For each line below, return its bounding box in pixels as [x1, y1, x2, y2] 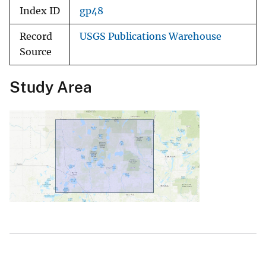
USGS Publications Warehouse [80, 31, 221, 43]
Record [20, 31, 52, 43]
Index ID [20, 5, 60, 17]
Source [20, 46, 52, 58]
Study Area [9, 78, 92, 97]
